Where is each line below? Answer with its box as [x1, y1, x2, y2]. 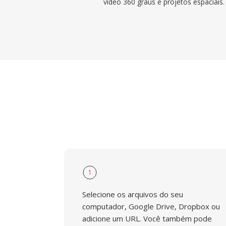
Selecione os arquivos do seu [82, 189, 183, 199]
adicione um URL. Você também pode [82, 213, 212, 223]
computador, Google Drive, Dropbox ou [82, 201, 220, 211]
